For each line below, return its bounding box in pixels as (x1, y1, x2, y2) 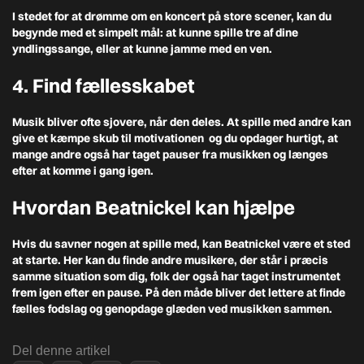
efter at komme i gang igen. (12, 163, 154, 178)
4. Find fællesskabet (12, 73, 194, 97)
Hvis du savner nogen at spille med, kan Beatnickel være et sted (12, 236, 350, 251)
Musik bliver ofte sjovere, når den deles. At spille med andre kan (12, 115, 351, 129)
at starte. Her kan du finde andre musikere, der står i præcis (12, 253, 328, 267)
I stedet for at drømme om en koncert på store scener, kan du (12, 9, 331, 24)
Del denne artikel (12, 344, 110, 357)
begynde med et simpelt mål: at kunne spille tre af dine (12, 25, 298, 40)
